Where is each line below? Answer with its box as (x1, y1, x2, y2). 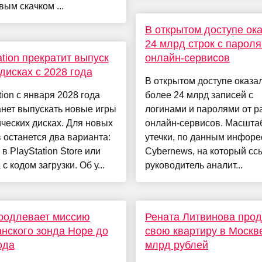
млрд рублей (144, 239, 208, 251)
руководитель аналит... (144, 160, 243, 171)
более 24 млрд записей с (144, 90, 253, 101)
